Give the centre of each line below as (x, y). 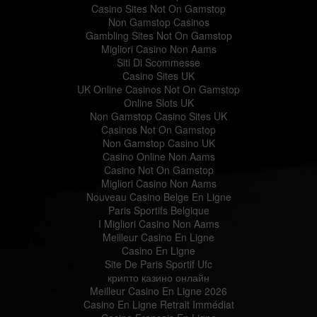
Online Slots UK (158, 102)
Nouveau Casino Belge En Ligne (158, 196)
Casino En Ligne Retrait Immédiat (158, 304)
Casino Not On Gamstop (158, 169)
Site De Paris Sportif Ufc (158, 264)
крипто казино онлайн (158, 277)
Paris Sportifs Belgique (158, 210)
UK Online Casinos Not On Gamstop (158, 89)
